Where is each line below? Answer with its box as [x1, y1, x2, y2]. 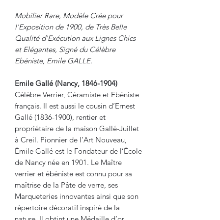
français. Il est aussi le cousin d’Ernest [15, 101, 135, 110]
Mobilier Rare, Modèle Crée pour [15, 10, 123, 20]
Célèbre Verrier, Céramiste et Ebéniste [15, 89, 139, 99]
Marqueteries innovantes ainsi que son [15, 191, 138, 201]
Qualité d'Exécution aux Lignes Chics [15, 33, 136, 43]
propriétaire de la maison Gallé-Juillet [15, 123, 139, 133]
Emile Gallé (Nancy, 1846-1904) [15, 78, 119, 88]
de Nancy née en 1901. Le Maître [15, 157, 122, 167]
